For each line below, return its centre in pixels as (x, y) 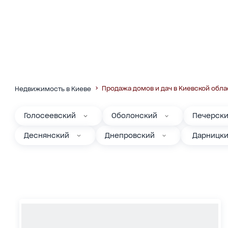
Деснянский (46, 135)
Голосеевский (50, 116)
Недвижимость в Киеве (53, 89)
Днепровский (130, 135)
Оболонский (134, 116)
